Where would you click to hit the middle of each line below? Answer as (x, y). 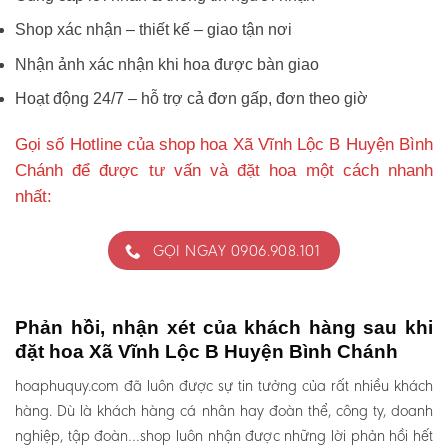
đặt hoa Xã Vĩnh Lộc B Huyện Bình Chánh (206, 351)
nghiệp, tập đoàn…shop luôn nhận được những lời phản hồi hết (224, 436)
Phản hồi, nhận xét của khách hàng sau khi (224, 327)
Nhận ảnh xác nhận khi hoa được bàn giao (167, 64)
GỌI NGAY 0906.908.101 (236, 251)
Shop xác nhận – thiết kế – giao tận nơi (153, 30)
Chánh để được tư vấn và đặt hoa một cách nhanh (224, 171)
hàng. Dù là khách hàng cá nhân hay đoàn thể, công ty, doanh (224, 411)
